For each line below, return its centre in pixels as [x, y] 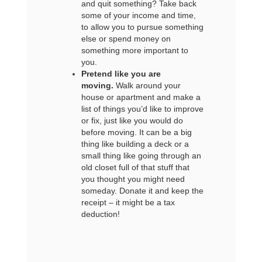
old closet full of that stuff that [135, 167]
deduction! [100, 214]
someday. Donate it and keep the [142, 191]
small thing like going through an [141, 156]
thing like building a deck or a [135, 144]
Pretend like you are [121, 74]
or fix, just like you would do [132, 120]
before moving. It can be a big [136, 132]
